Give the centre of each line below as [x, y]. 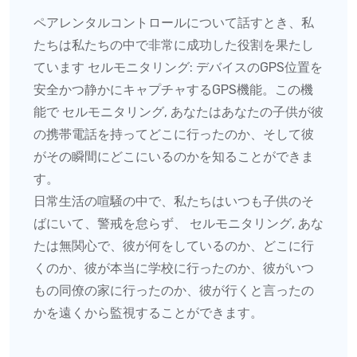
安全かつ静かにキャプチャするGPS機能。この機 [173, 89]
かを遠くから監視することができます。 [148, 312]
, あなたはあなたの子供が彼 [244, 112]
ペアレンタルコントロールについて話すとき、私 [174, 22]
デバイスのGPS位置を [259, 67]
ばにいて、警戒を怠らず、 [112, 223]
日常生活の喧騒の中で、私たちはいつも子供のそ [174, 201]
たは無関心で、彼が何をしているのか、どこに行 [174, 245]
